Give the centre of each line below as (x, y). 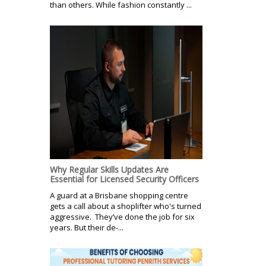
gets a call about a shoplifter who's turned (126, 206)
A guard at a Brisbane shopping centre (119, 195)
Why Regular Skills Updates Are (109, 169)
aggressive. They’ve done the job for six (122, 216)
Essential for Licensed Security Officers (124, 179)
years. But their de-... (87, 227)
